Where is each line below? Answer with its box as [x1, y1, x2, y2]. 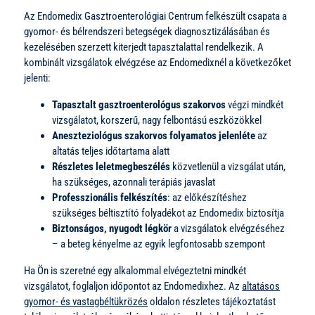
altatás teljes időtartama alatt [52, 144, 169, 157]
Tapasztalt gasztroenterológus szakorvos [52, 98, 226, 111]
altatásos [242, 279, 280, 292]
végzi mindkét [226, 98, 283, 111]
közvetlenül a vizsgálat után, [170, 160, 285, 173]
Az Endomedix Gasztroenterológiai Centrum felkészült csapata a [24, 9, 287, 22]
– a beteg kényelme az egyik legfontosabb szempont [52, 237, 265, 250]
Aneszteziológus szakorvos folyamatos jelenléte [52, 129, 255, 142]
